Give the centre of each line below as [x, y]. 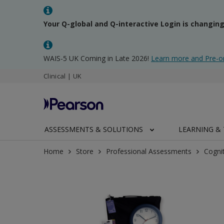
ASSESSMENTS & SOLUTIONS [94, 129]
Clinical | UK [63, 76]
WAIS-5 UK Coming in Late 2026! [97, 58]
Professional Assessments [149, 151]
